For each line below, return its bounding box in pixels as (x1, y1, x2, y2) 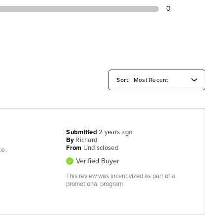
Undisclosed (83, 144, 118, 152)
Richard (75, 136, 98, 144)
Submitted (66, 128, 99, 136)
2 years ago (99, 128, 133, 136)
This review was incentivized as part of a (66, 172, 176, 180)
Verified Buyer (76, 156, 120, 165)
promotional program (66, 180, 123, 188)
